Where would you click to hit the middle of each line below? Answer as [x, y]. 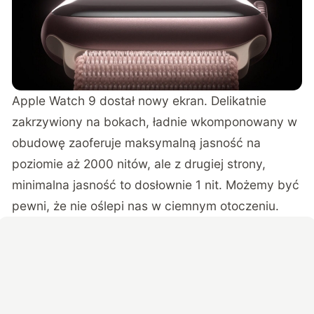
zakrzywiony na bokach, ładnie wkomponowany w [155, 121]
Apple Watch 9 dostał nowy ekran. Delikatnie [139, 100]
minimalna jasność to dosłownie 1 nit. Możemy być [156, 184]
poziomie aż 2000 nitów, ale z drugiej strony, [139, 163]
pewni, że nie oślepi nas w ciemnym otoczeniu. [146, 205]
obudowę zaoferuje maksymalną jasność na [137, 142]
